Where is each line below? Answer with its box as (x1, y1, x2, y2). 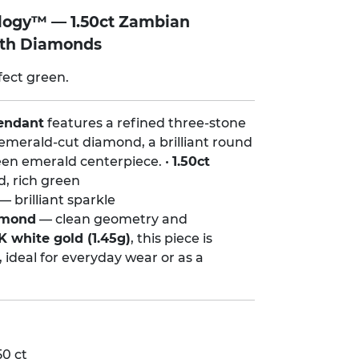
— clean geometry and (36, 212, 188, 228)
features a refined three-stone (44, 115, 246, 131)
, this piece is (131, 231, 212, 247)
